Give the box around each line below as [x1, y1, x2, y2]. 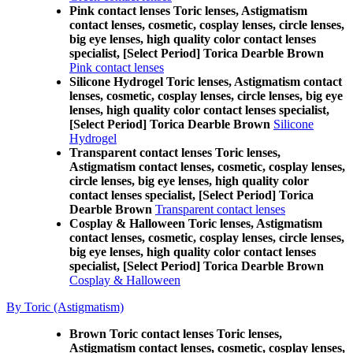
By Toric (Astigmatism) [6, 300, 124, 314]
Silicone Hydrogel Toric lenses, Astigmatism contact [69, 75, 342, 88]
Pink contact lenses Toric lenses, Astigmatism [69, 4, 307, 17]
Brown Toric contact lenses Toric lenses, [69, 327, 282, 340]
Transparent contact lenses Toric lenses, [69, 146, 281, 159]
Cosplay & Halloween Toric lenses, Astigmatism [69, 217, 322, 230]
